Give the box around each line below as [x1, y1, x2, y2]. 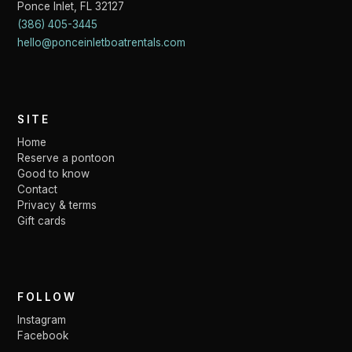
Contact [17, 183, 58, 196]
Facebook [17, 328, 69, 342]
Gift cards [17, 214, 67, 228]
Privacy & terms [17, 199, 97, 212]
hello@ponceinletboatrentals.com [17, 35, 186, 49]
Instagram [17, 313, 67, 326]
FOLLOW [17, 290, 77, 303]
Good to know [17, 167, 90, 181]
